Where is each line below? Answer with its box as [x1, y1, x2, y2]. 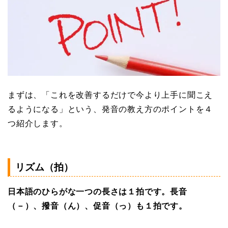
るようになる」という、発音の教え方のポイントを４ [8, 105, 213, 114]
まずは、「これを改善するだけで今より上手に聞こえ [8, 91, 213, 100]
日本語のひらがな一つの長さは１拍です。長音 [8, 187, 187, 196]
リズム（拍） [15, 162, 73, 173]
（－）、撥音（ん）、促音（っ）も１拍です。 [8, 202, 187, 211]
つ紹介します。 [8, 119, 68, 128]
